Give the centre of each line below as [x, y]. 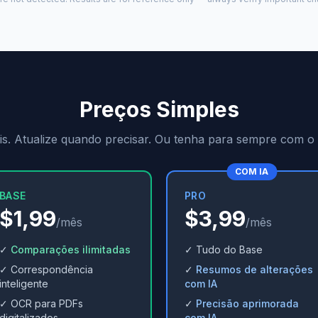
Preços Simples [159, 109]
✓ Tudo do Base [224, 250]
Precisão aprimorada [247, 303]
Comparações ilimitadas [71, 250]
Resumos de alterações [254, 269]
